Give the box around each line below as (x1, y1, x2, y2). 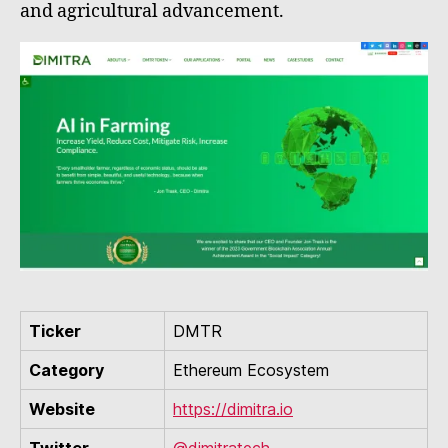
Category (29, 360, 104, 381)
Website (29, 399, 95, 420)
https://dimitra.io (173, 399, 293, 420)
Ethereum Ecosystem (173, 360, 329, 381)
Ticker (29, 321, 81, 342)
